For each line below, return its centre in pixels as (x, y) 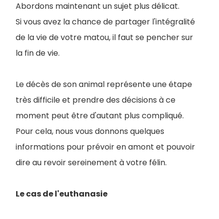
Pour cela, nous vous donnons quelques (90, 131)
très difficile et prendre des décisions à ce (96, 100)
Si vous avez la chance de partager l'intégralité (105, 22)
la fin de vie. (38, 53)
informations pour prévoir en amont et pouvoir (105, 147)
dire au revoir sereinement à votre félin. (91, 162)
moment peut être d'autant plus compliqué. (100, 115)
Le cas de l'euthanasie (62, 194)
